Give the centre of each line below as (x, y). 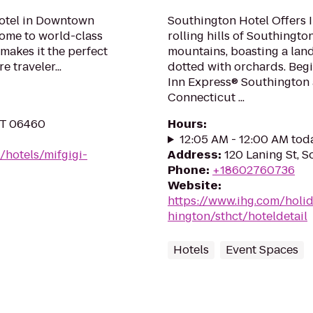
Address (193, 155)
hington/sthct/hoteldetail (238, 216)
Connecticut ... (206, 97)
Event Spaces (262, 250)
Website (193, 185)
